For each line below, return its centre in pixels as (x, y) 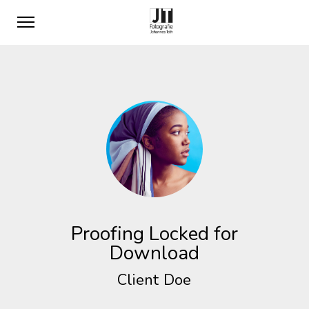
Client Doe (154, 280)
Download (154, 253)
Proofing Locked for (154, 234)
